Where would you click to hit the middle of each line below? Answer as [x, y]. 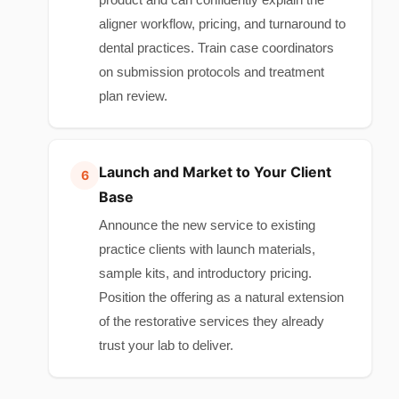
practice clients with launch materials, [207, 249]
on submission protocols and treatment [212, 72]
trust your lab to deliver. [166, 345]
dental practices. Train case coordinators [216, 48]
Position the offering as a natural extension [221, 297]
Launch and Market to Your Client [215, 172]
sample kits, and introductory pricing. [205, 273]
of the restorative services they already [212, 321]
